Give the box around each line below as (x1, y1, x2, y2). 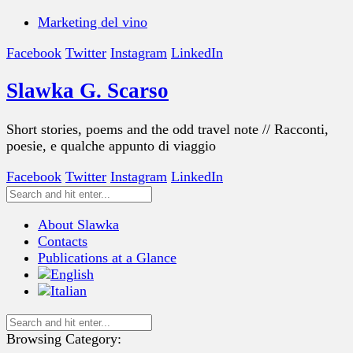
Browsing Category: (6, 330, 121, 347)
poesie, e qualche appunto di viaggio (6, 137, 216, 154)
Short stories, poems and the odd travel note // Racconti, (6, 121, 329, 137)
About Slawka (38, 216, 119, 232)
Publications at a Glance (38, 249, 176, 266)
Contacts (38, 232, 87, 249)
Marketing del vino (38, 14, 147, 30)
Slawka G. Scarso (6, 79, 169, 103)
